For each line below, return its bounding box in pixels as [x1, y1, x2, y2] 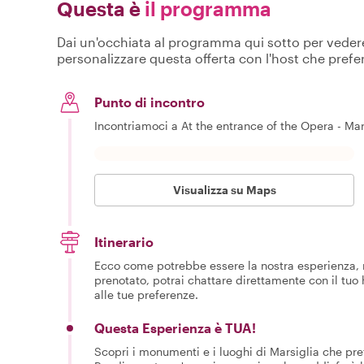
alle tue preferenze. [94, 287, 198, 301]
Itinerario [94, 233, 154, 249]
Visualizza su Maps [172, 182, 276, 197]
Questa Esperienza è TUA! [94, 319, 256, 336]
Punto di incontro [94, 93, 205, 110]
